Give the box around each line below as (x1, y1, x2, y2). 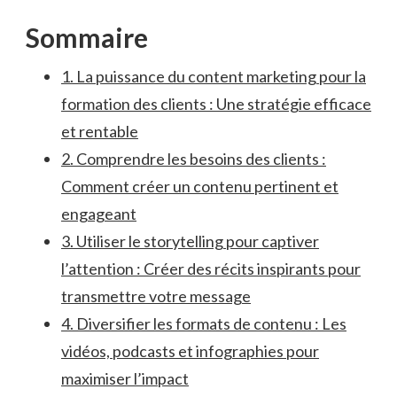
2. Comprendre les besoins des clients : (61, 149, 326, 169)
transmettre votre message (61, 286, 251, 307)
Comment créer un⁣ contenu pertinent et (61, 176, 339, 197)
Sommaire (26, 21, 148, 54)
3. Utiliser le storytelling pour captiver (61, 231, 319, 252)
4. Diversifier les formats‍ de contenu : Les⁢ (61, 314, 346, 334)
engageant (61, 204, 136, 224)
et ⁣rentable (61, 121, 138, 142)
